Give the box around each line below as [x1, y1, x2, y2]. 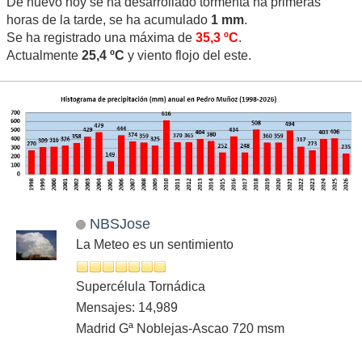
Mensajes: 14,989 [76, 301, 178, 315]
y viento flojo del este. [124, 48, 251, 63]
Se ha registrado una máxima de [6, 31, 196, 45]
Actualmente [6, 48, 82, 63]
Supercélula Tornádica [76, 280, 205, 294]
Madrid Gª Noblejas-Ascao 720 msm [76, 322, 284, 336]
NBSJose [89, 215, 150, 233]
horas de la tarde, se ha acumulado [6, 13, 211, 27]
